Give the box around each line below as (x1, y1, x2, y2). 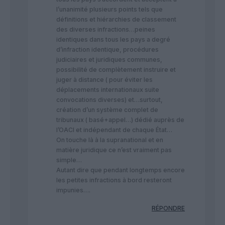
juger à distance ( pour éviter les (56, 76, 153, 84)
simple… (56, 156, 82, 164)
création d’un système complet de (56, 106, 158, 114)
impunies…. (56, 186, 90, 194)
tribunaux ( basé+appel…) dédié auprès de (56, 116, 184, 124)
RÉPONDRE (152, 204, 185, 212)
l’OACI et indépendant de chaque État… (56, 126, 172, 134)
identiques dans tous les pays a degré (56, 36, 170, 44)
